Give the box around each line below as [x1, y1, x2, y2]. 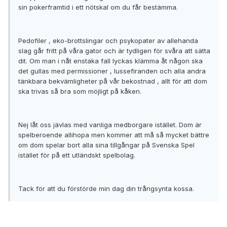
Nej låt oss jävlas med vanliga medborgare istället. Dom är [18, 121, 202, 129]
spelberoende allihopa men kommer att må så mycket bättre [18, 131, 209, 139]
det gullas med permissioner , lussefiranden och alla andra [18, 67, 206, 75]
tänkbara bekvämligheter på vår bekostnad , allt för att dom [18, 77, 207, 86]
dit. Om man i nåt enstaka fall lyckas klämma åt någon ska [18, 57, 203, 65]
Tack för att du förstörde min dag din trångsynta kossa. [18, 184, 194, 193]
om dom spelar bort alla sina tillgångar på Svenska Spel [18, 141, 195, 149]
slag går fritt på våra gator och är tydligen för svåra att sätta [18, 47, 210, 55]
